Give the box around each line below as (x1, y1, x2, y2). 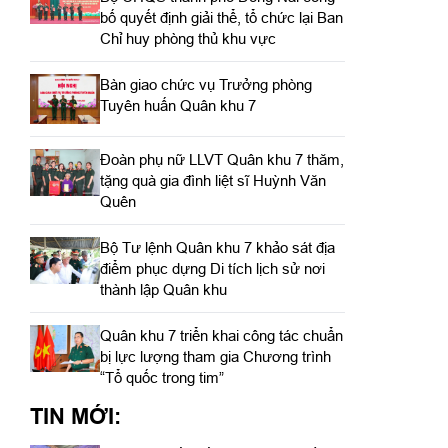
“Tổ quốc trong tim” (99, 368, 224, 386)
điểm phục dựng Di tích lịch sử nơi (99, 259, 325, 277)
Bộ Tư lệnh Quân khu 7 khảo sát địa (99, 238, 335, 256)
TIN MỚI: (29, 402, 121, 429)
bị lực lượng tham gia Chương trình (99, 347, 331, 365)
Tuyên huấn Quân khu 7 (99, 97, 256, 114)
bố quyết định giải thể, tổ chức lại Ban (99, 9, 343, 26)
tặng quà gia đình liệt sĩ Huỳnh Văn (99, 171, 326, 189)
